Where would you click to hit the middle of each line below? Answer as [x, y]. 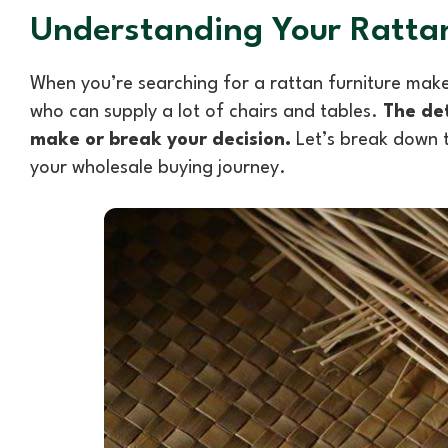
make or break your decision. [160, 140]
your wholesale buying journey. [158, 168]
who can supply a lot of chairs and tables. [206, 112]
